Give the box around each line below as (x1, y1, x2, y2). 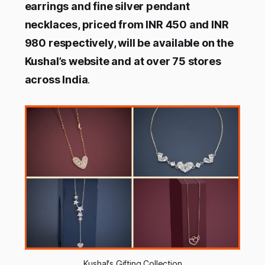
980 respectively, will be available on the (24, 37, 234, 50)
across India (24, 73, 88, 86)
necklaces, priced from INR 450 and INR (24, 18, 229, 31)
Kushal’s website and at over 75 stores (24, 55, 221, 68)
